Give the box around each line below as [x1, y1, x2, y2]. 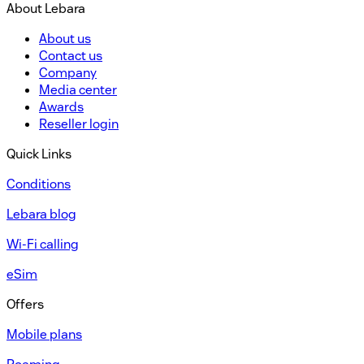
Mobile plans [6, 325, 82, 343]
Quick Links [6, 145, 71, 162]
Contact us [39, 46, 102, 64]
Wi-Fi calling [6, 235, 79, 253]
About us [39, 29, 91, 47]
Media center [39, 80, 117, 98]
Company [39, 63, 97, 81]
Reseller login [39, 115, 119, 132]
